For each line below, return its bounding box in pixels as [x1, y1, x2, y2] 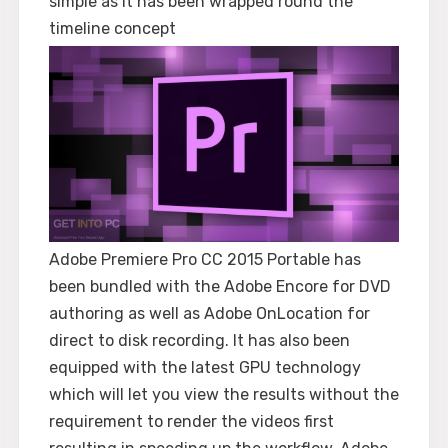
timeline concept [49, 19, 176, 39]
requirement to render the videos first [49, 411, 334, 431]
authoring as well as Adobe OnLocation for [49, 303, 370, 323]
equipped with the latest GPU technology [49, 357, 361, 377]
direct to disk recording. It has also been [49, 330, 350, 350]
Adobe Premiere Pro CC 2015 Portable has [49, 249, 361, 269]
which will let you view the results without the [49, 384, 399, 404]
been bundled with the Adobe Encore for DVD [49, 276, 391, 296]
